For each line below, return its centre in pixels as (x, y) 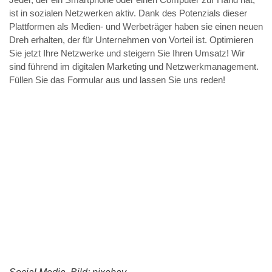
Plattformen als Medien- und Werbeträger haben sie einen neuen (136, 27)
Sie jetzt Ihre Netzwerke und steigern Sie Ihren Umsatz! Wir (127, 53)
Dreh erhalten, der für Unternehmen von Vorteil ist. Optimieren (131, 40)
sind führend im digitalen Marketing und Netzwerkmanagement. (134, 67)
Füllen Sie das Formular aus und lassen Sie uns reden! (117, 80)
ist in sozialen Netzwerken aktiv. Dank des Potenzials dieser (128, 13)
